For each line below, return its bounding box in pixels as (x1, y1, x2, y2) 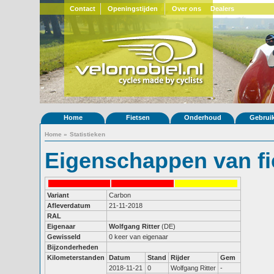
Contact (69, 5, 95, 12)
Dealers (210, 5, 234, 12)
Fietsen (125, 114, 150, 121)
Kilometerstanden (47, 254, 105, 261)
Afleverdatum (47, 202, 91, 209)
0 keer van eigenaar (109, 233, 168, 240)
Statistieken (70, 131, 105, 138)
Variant (47, 191, 69, 199)
